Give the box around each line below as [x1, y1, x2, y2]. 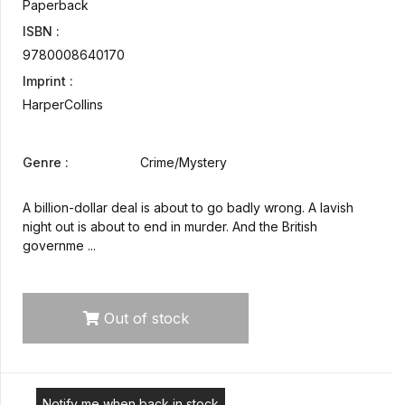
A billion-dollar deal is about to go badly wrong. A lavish [23, 199, 353, 215]
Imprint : [23, 72, 73, 89]
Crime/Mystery [140, 154, 227, 170]
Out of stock [99, 308, 189, 327]
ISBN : [23, 23, 60, 39]
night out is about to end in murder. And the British [23, 218, 317, 234]
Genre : [23, 154, 69, 170]
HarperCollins [23, 96, 103, 112]
